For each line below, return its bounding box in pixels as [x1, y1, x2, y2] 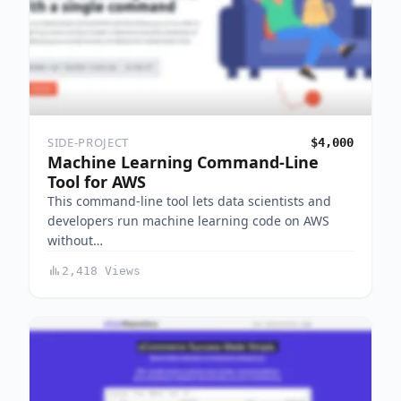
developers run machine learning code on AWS [47, 211, 329, 229]
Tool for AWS [47, 170, 146, 192]
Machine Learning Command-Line [47, 150, 319, 173]
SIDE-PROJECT [47, 133, 129, 150]
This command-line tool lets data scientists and [47, 192, 331, 209]
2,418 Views [62, 263, 141, 277]
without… [47, 231, 103, 249]
